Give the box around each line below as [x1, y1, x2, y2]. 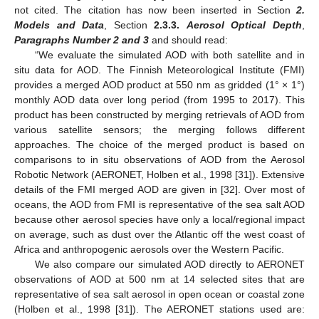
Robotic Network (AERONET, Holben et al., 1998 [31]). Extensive [14, 168, 305, 180]
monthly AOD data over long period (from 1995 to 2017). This [14, 93, 305, 105]
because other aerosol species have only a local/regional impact [14, 213, 305, 225]
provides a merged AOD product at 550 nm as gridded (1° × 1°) [14, 78, 305, 90]
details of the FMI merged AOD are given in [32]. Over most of [14, 183, 305, 195]
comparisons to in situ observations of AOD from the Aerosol [14, 153, 305, 165]
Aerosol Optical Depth [186, 19, 303, 31]
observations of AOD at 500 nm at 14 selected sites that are [14, 273, 305, 285]
